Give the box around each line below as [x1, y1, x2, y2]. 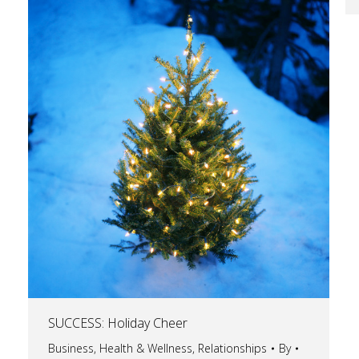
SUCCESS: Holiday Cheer [48, 314, 188, 333]
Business [48, 341, 94, 357]
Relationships [198, 341, 267, 357]
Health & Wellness [99, 341, 192, 357]
